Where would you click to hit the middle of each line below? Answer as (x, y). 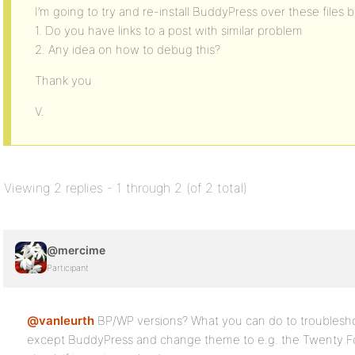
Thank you (63, 80)
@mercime (76, 250)
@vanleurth (61, 321)
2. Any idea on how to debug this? (128, 50)
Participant (68, 268)
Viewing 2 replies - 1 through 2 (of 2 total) (126, 188)
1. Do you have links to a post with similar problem (169, 31)
